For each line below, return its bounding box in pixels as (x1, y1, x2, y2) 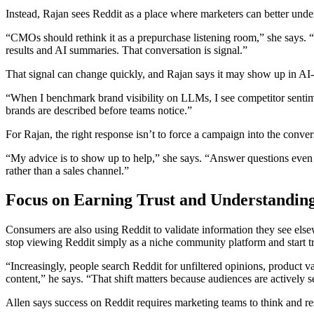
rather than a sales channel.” (6, 164, 129, 177)
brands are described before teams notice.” (6, 104, 192, 116)
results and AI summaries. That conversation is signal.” (6, 43, 247, 56)
